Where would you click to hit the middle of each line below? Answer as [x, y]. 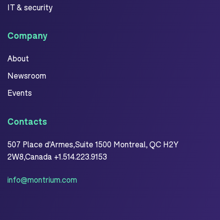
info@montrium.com [42, 180]
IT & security [30, 7]
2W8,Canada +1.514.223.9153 [58, 157]
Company [27, 36]
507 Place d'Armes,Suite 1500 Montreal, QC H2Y [93, 144]
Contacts [27, 122]
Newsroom [27, 76]
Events [20, 93]
